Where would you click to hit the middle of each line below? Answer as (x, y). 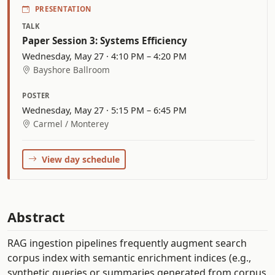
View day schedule (81, 159)
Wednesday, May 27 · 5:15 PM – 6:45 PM (104, 110)
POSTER (36, 95)
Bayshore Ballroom (72, 69)
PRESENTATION (63, 9)
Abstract (36, 217)
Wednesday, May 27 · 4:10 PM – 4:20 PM (104, 56)
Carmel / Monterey (71, 124)
